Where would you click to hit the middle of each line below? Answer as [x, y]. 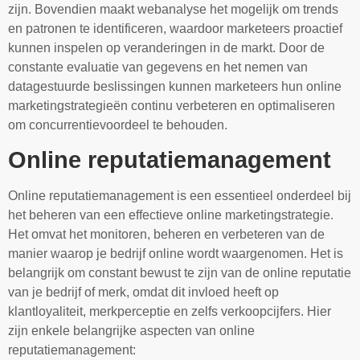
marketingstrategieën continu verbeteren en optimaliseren [172, 105]
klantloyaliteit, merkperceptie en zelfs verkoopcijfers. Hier [170, 312]
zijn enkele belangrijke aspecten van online [131, 331]
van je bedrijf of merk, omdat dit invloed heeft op [143, 292]
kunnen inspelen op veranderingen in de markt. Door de [166, 47]
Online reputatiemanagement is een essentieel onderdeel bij [180, 196]
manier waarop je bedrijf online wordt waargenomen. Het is [176, 254]
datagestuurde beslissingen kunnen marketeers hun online [175, 86]
